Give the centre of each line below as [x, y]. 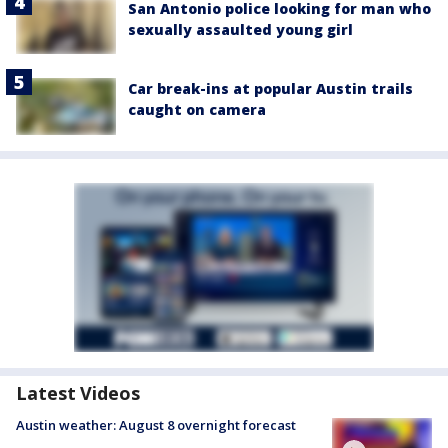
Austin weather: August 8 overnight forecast [156, 424]
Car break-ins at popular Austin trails [270, 89]
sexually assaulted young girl [240, 30]
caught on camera [197, 110]
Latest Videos [78, 392]
